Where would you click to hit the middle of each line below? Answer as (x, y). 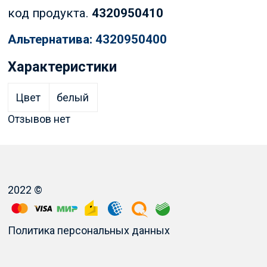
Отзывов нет (39, 119)
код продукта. (49, 13)
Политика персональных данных (89, 230)
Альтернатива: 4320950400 (87, 39)
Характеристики (62, 66)
